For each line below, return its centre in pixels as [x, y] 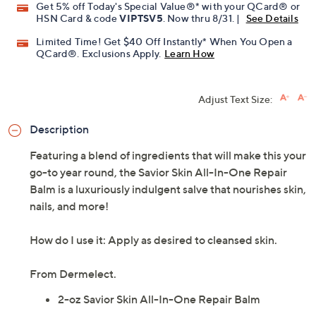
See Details [272, 18]
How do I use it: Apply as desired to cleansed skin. [153, 240]
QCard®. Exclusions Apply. [99, 54]
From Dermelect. [73, 274]
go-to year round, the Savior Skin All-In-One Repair [158, 172]
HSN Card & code [78, 18]
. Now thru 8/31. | [202, 18]
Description [59, 129]
